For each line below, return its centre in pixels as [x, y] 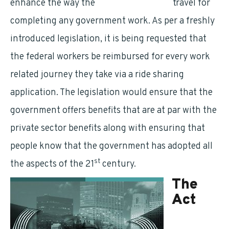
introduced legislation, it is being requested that [108, 39]
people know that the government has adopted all [111, 146]
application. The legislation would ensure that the [111, 93]
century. [118, 164]
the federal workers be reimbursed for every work [110, 57]
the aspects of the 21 [52, 164]
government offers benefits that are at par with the [113, 111]
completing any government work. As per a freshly [112, 21]
